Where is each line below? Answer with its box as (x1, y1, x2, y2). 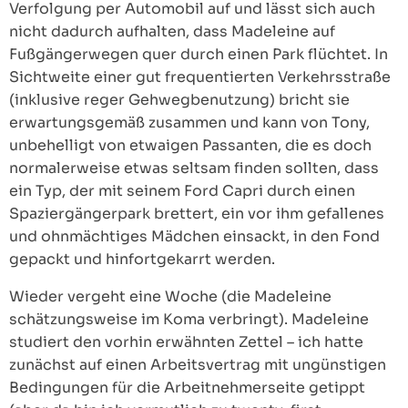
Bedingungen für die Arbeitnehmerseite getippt (9, 378, 365, 397)
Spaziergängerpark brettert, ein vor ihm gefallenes (9, 204, 384, 223)
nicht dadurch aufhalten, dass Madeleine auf (9, 22, 335, 41)
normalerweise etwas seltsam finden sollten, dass (9, 158, 379, 178)
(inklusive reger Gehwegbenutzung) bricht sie (9, 90, 350, 109)
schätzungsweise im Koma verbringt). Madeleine (9, 310, 369, 329)
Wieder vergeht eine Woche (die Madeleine (9, 287, 331, 306)
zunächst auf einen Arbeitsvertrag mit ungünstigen (9, 355, 386, 374)
